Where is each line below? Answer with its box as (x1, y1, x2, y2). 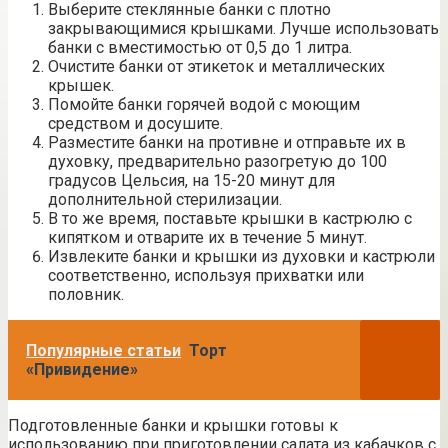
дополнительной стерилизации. (48, 189, 282, 209)
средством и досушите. (48, 113, 223, 133)
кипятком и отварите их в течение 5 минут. (48, 227, 367, 247)
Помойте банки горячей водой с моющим (48, 94, 360, 114)
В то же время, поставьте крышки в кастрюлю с (48, 208, 412, 228)
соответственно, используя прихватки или (48, 265, 364, 285)
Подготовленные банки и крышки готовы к (8, 415, 338, 435)
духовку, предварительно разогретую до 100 (48, 151, 387, 171)
